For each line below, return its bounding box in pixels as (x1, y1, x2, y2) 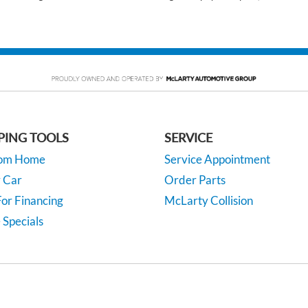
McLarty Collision (164, 192, 253, 208)
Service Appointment (164, 151, 270, 166)
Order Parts (164, 172, 225, 187)
